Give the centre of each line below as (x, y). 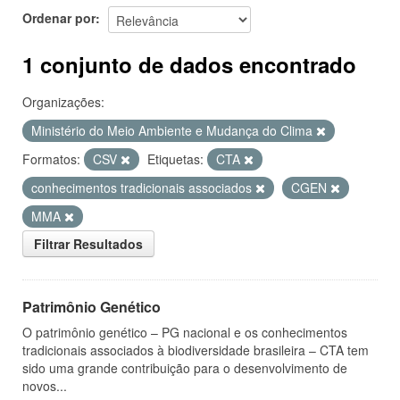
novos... (45, 386)
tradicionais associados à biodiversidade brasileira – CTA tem (196, 350)
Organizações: (63, 102)
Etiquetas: (175, 159)
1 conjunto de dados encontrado (189, 64)
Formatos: (51, 159)
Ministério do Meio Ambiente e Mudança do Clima (174, 130)
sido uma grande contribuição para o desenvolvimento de (185, 368)
